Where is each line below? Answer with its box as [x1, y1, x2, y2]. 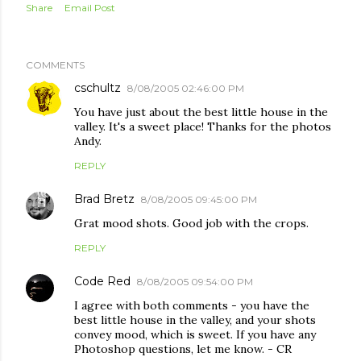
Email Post [64, 2, 115, 14]
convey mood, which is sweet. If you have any [74, 327, 316, 342]
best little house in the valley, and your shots [74, 313, 316, 327]
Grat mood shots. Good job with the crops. [74, 216, 309, 230]
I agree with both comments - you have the [74, 298, 309, 313]
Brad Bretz [74, 192, 135, 206]
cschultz [74, 81, 121, 95]
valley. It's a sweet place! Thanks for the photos [74, 119, 331, 134]
